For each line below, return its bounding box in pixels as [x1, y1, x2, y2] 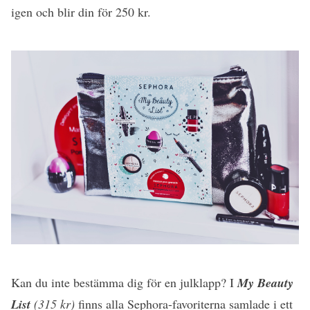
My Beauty [237, 273, 293, 291]
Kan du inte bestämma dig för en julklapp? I [11, 273, 237, 291]
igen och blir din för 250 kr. [11, 3, 151, 21]
